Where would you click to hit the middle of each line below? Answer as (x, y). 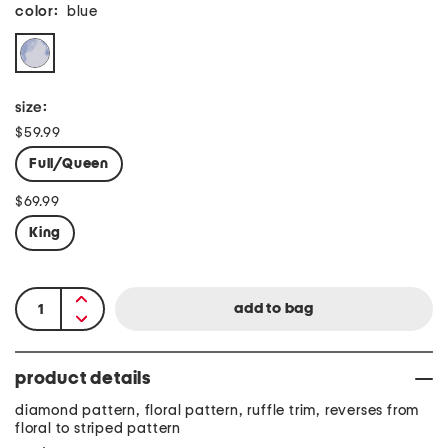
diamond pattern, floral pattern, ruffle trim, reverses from (217, 410)
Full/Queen (69, 164)
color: (37, 11)
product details (83, 379)
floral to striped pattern (98, 428)
